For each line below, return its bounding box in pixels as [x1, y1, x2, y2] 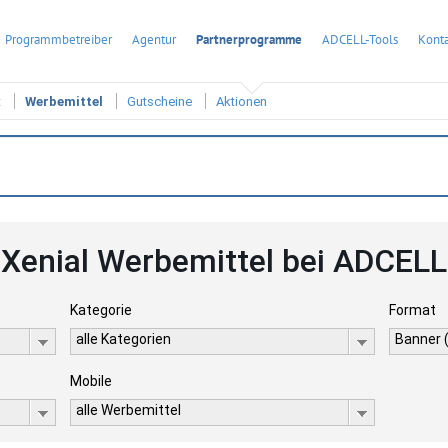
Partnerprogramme [196, 31, 302, 48]
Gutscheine [127, 94, 192, 110]
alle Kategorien [75, 331, 171, 347]
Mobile [69, 373, 112, 389]
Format [389, 302, 437, 318]
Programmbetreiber [5, 31, 112, 48]
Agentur [132, 31, 176, 48]
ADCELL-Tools [322, 31, 398, 48]
